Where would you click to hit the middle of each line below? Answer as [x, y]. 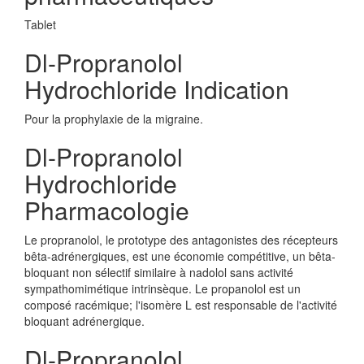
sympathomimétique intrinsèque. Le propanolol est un [162, 288]
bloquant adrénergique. [84, 321]
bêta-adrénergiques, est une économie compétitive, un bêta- [180, 256]
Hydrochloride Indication [157, 89]
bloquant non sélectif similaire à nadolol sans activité [159, 272]
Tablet [40, 24]
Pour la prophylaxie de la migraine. [114, 119]
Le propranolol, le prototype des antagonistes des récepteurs [181, 240]
